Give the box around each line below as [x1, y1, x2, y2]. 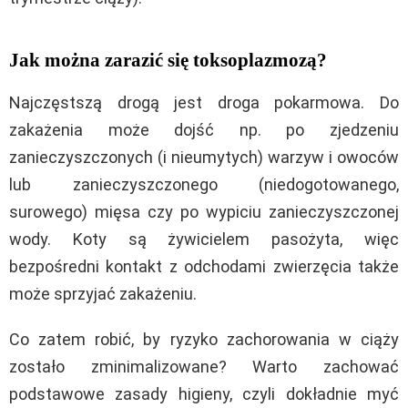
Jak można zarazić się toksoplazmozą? [9, 48, 327, 71]
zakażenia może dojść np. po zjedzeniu [9, 119, 399, 139]
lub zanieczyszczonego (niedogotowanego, [9, 174, 399, 194]
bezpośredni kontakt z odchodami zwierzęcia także [9, 256, 399, 276]
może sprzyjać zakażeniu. [9, 283, 197, 303]
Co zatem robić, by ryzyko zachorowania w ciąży [9, 329, 399, 349]
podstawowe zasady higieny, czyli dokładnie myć [9, 383, 399, 403]
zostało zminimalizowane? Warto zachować [9, 356, 399, 376]
